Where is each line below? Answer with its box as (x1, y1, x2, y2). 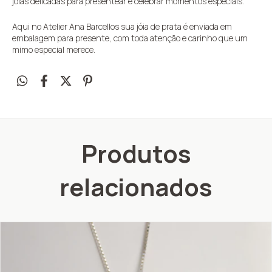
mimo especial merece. (12, 44, 95, 56)
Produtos (81, 137, 191, 171)
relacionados (59, 170, 212, 204)
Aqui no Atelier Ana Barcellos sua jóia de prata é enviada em (12, 21, 232, 33)
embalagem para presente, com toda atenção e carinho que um (12, 32, 248, 44)
